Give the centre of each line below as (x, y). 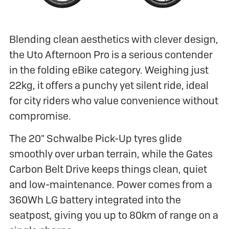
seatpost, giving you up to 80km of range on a (114, 215)
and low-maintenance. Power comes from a (111, 185)
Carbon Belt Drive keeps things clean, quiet (108, 169)
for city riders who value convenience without (114, 101)
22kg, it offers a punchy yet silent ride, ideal (109, 86)
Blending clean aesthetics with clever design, (114, 40)
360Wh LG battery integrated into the (95, 200)
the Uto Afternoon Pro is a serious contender (111, 55)
